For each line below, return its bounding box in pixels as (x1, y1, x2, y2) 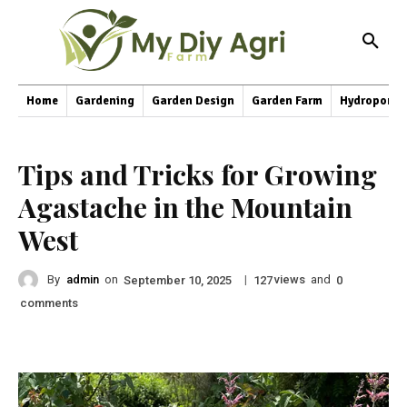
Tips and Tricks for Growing (18, 155, 377, 193)
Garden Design (152, 93, 234, 108)
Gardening (75, 93, 134, 108)
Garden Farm (252, 93, 323, 108)
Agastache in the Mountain (18, 188, 352, 225)
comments (20, 295, 78, 310)
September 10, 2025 (124, 273, 232, 287)
